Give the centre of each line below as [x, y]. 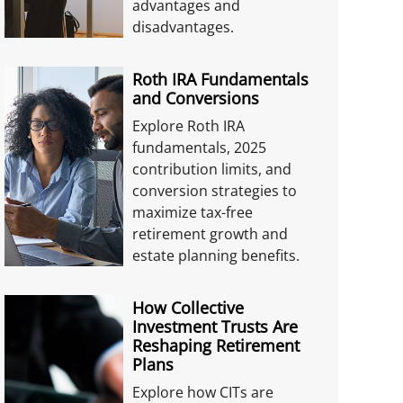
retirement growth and [210, 234]
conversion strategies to [215, 191]
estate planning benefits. [216, 255]
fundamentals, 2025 [200, 148]
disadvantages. [184, 27]
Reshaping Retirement [216, 345]
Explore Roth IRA [189, 126]
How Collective [188, 308]
